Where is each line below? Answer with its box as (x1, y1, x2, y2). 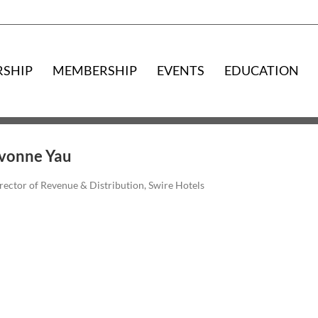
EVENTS (157, 62, 205, 78)
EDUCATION (224, 62, 300, 78)
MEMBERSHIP (53, 62, 138, 78)
